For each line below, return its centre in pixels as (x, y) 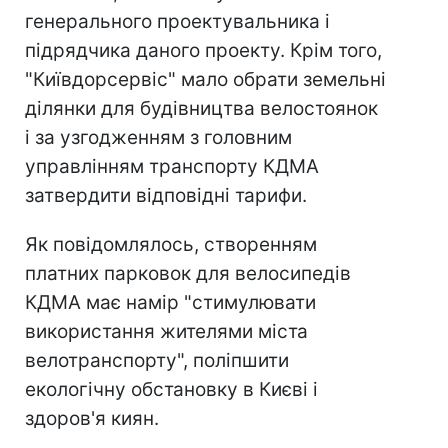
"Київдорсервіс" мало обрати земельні (205, 79)
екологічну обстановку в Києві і (171, 389)
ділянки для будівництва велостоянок (201, 108)
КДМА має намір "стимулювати (170, 302)
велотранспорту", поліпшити (157, 360)
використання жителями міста (166, 331)
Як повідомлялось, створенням (171, 244)
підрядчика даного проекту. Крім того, (203, 50)
